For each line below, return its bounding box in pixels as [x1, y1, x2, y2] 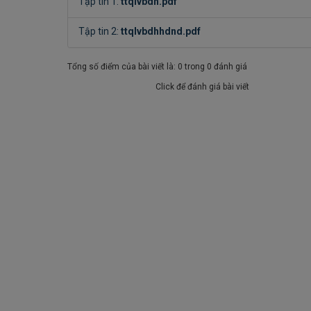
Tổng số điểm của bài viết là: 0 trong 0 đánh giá [67, 62, 247, 72]
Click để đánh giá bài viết [155, 82, 249, 92]
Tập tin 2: [78, 26, 121, 37]
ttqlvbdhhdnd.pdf [121, 26, 201, 37]
